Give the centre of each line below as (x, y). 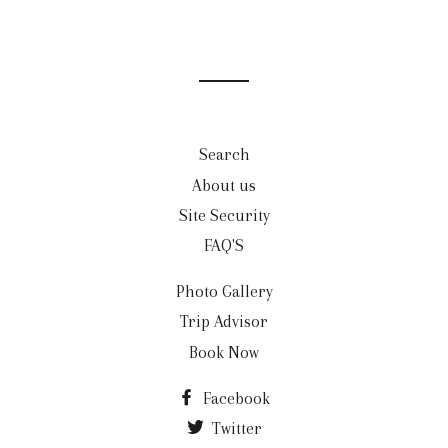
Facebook (234, 398)
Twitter (234, 428)
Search (224, 155)
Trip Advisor (224, 322)
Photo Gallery (224, 292)
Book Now (224, 352)
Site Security (224, 215)
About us (224, 185)
